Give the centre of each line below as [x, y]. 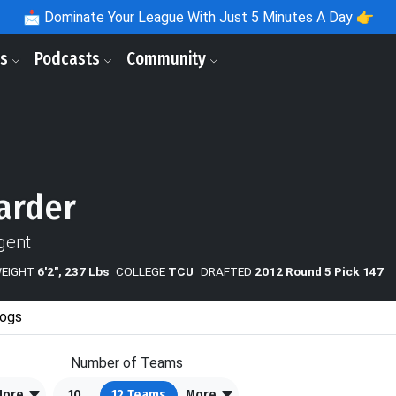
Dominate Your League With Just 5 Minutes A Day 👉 [207, 17]
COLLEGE [141, 272]
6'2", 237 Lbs [73, 272]
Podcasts [69, 59]
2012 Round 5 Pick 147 [319, 272]
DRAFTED [226, 272]
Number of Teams [127, 363]
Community [168, 59]
